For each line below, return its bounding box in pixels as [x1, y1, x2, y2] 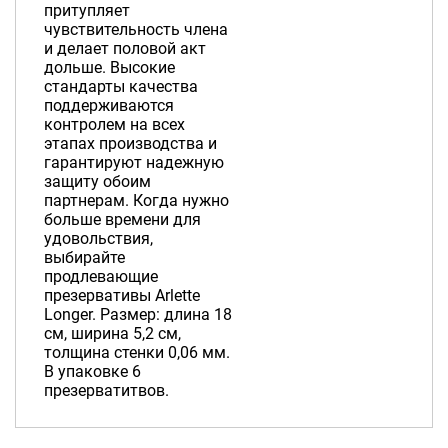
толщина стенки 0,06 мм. [43, 342, 230, 362]
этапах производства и [43, 133, 217, 153]
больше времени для [43, 209, 201, 229]
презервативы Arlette [43, 285, 200, 305]
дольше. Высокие [43, 57, 175, 77]
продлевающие [43, 266, 158, 286]
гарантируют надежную [43, 152, 224, 172]
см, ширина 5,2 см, [43, 323, 181, 343]
